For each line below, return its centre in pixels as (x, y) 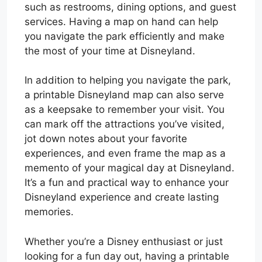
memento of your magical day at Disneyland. (130, 168)
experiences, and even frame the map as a (125, 154)
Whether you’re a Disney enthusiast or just (124, 241)
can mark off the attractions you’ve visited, (125, 124)
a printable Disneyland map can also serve (124, 95)
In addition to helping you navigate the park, (128, 80)
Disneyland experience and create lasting (122, 197)
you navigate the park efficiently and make (125, 36)
